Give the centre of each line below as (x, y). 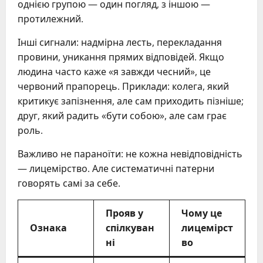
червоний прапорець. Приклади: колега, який (123, 86)
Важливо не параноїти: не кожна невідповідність (130, 154)
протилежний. (50, 18)
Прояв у (124, 213)
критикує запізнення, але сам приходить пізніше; (131, 101)
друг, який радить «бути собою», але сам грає (122, 115)
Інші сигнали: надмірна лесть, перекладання (120, 42)
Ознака (48, 227)
